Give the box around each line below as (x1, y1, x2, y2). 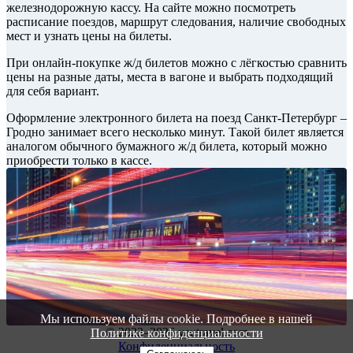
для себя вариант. (6, 84, 99, 98)
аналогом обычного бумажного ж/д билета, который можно (6, 139, 327, 154)
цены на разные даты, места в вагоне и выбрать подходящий (6, 70, 333, 84)
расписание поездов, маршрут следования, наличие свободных (6, 15, 346, 29)
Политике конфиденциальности (90, 326, 263, 340)
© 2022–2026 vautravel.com (105, 325, 248, 340)
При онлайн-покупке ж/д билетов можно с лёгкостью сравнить (6, 56, 347, 70)
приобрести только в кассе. (6, 154, 152, 168)
